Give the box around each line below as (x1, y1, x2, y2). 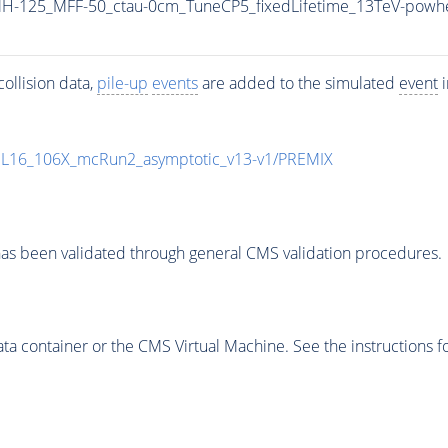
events (151, 72, 198, 95)
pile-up (96, 72, 148, 95)
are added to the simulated (197, 72, 399, 95)
